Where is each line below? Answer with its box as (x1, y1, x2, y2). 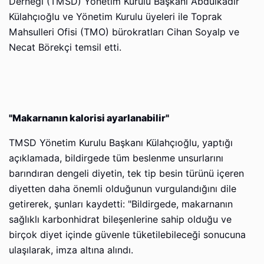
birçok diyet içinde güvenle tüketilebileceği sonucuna (9, 229, 246, 240)
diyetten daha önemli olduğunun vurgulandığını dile (9, 183, 236, 194)
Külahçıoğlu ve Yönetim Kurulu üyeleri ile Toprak (9, 11, 222, 22)
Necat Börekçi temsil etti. (9, 41, 121, 53)
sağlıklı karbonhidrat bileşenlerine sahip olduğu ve (9, 213, 232, 225)
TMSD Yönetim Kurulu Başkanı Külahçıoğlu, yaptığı (9, 137, 233, 148)
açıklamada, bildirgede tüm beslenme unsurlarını (9, 152, 223, 164)
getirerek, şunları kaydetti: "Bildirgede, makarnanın (9, 198, 233, 210)
